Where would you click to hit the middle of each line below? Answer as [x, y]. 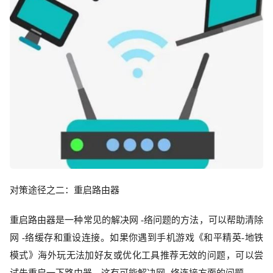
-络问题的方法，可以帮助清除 [201, 220]
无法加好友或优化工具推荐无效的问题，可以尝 [165, 255]
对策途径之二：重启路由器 [65, 190]
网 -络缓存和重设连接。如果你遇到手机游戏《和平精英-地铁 [136, 237]
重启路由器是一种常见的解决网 [74, 220]
